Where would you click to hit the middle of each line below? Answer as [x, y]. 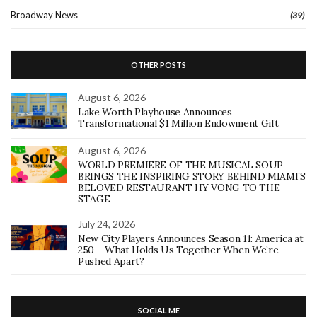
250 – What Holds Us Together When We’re [178, 249]
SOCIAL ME [158, 310]
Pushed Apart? [111, 261]
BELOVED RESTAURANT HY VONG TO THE [179, 187]
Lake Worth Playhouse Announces [155, 111]
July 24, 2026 [106, 224]
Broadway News [44, 15]
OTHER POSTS [158, 64]
